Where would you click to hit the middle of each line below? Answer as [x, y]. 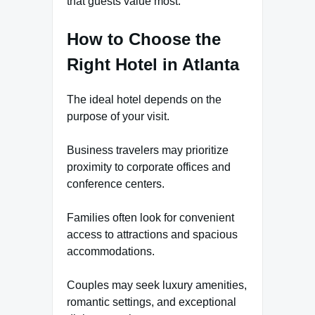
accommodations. [111, 251]
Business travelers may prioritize [148, 150]
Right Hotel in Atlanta [153, 65]
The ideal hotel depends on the [144, 99]
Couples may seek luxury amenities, [157, 285]
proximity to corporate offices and [149, 167]
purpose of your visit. [118, 116]
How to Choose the [144, 39]
